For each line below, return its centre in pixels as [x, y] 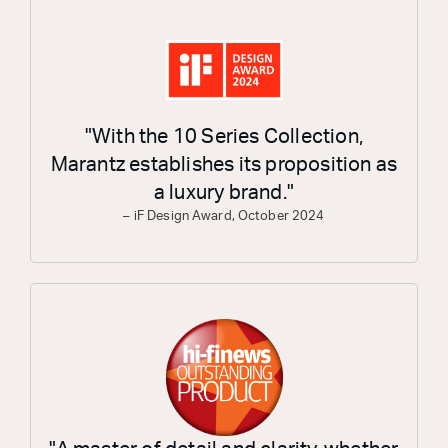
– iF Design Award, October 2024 [224, 217]
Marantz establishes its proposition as [224, 165]
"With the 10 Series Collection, [224, 137]
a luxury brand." [224, 193]
